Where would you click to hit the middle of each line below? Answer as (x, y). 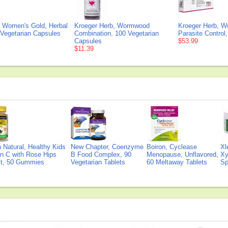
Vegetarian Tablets (98, 162)
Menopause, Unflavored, (182, 154)
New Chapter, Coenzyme (107, 147)
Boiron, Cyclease (172, 147)
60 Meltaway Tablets (177, 162)
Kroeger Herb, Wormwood (112, 26)
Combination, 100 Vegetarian (117, 33)
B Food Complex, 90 (101, 154)
